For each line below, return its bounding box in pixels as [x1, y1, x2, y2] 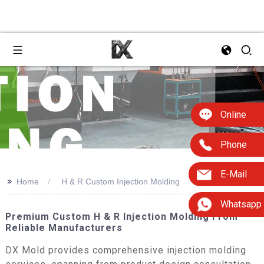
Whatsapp [220, 199, 262, 210]
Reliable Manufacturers [5, 222, 123, 233]
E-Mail [220, 169, 247, 180]
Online [220, 108, 246, 120]
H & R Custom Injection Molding [61, 177, 180, 186]
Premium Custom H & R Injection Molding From [5, 211, 238, 222]
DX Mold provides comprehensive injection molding [5, 244, 246, 256]
